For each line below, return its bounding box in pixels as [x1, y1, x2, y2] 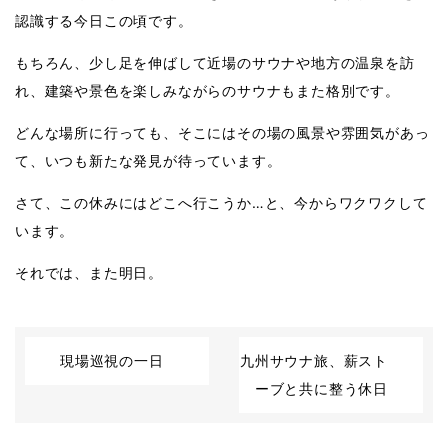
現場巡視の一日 [60, 352, 164, 369]
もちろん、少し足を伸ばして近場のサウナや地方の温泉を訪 [15, 54, 415, 71]
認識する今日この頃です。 [15, 12, 193, 29]
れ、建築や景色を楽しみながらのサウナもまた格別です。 [15, 82, 400, 99]
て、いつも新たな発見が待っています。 [15, 152, 282, 169]
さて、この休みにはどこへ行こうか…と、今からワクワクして [15, 194, 428, 211]
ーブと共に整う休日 [254, 380, 388, 397]
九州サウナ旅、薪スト [240, 352, 388, 369]
